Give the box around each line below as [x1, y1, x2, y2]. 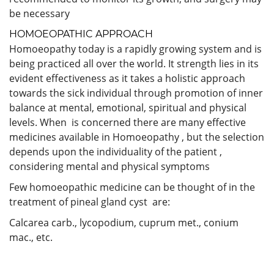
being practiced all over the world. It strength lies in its [9, 56, 259, 70]
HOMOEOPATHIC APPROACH [9, 28, 153, 40]
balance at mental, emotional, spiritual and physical [9, 100, 246, 114]
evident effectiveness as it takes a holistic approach [9, 71, 245, 85]
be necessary [9, 6, 70, 20]
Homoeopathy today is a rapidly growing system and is [9, 42, 262, 56]
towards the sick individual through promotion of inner [9, 86, 263, 100]
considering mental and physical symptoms [9, 159, 210, 173]
